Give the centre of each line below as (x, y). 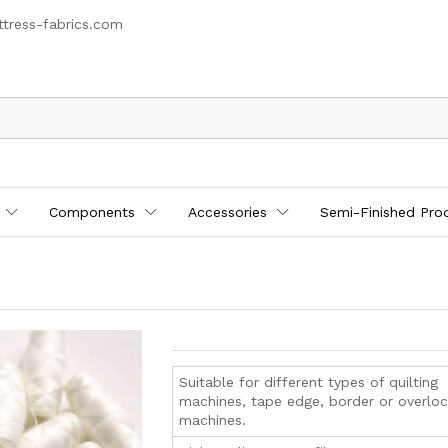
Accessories (227, 212)
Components (92, 212)
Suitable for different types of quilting (309, 382)
